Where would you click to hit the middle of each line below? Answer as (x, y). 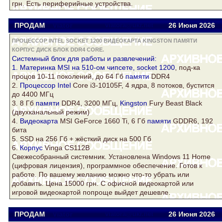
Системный (31, 59)
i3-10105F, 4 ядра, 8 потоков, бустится (151, 85)
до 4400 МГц (33, 94)
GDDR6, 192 (192, 121)
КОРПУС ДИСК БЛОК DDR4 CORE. (58, 50)
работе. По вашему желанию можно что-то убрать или (101, 175)
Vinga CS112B (66, 148)
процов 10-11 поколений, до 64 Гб (69, 77)
